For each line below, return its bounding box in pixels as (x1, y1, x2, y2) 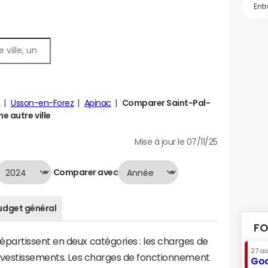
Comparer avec (51, 167, 118, 176)
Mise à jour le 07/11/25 (135, 138, 218, 146)
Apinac (84, 99, 112, 107)
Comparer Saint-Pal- (121, 99, 211, 107)
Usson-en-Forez (11, 99, 74, 107)
